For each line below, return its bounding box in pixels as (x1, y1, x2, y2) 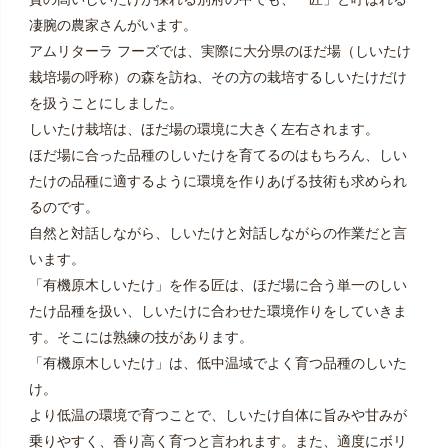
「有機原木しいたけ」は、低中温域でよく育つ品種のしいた (28, 355, 407, 372)
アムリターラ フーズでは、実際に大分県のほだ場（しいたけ (28, 43, 411, 60)
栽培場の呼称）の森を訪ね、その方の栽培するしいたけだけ (28, 69, 407, 86)
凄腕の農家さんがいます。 (28, 17, 197, 34)
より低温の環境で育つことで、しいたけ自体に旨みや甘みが (28, 407, 407, 424)
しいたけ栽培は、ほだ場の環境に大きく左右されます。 (28, 121, 379, 138)
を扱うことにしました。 (28, 95, 183, 112)
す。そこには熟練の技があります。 (28, 329, 253, 346)
